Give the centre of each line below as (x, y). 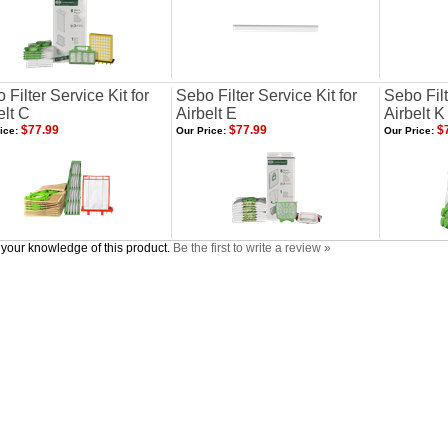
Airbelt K (414, 113)
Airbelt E (206, 113)
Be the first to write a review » (252, 248)
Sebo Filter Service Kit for (266, 95)
